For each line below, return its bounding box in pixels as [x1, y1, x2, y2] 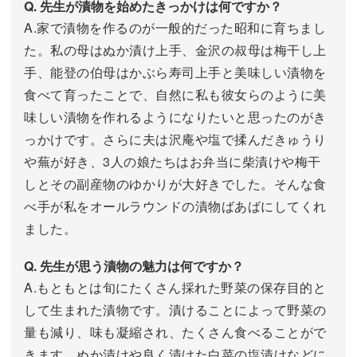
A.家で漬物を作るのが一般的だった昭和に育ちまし [24, 18, 326, 37]
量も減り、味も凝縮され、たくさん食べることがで [24, 323, 327, 342]
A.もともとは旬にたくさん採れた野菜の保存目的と [24, 278, 326, 297]
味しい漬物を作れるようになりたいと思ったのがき [24, 108, 327, 127]
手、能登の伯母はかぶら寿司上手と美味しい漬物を [24, 63, 327, 82]
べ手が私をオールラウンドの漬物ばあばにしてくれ [24, 197, 327, 216]
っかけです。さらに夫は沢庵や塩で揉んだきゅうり [24, 130, 327, 149]
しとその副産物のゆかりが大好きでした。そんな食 [24, 175, 327, 194]
